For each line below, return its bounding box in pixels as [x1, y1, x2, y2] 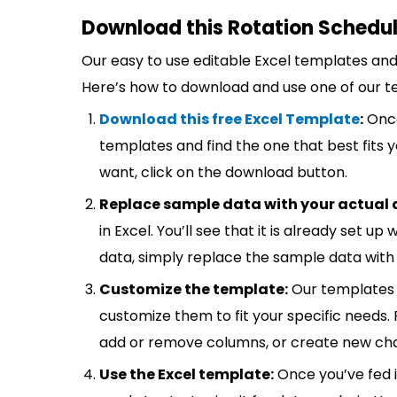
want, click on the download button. [99, 162, 347, 183]
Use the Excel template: [99, 364, 274, 385]
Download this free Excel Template [99, 109, 360, 129]
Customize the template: [99, 279, 288, 300]
